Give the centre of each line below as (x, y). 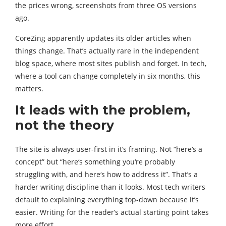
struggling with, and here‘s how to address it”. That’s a (106, 175)
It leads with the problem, (103, 110)
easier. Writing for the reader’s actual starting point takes (112, 212)
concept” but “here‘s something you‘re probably (95, 162)
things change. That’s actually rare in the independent (107, 51)
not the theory (65, 125)
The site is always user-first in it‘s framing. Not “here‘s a (109, 149)
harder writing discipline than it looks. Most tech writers (110, 187)
